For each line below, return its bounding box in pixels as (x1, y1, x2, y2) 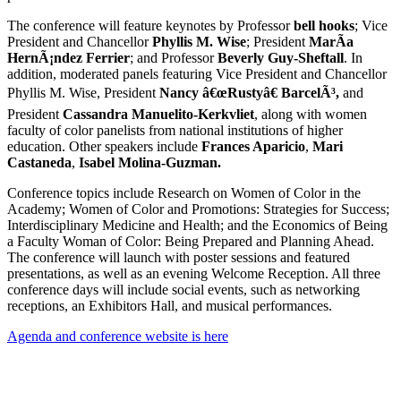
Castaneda (7, 155, 72, 171)
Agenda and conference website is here (7, 328, 228, 345)
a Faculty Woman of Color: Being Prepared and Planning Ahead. (7, 234, 374, 250)
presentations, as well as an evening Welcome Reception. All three (7, 266, 380, 282)
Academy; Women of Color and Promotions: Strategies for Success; (7, 201, 389, 218)
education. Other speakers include (7, 139, 201, 155)
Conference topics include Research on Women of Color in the (7, 185, 361, 201)
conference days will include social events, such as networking (7, 282, 360, 298)
